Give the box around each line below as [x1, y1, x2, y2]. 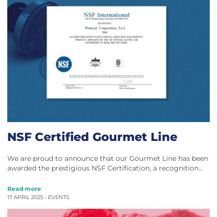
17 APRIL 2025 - [7, 194, 48, 201]
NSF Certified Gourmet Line [7, 129, 177, 144]
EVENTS [48, 194, 69, 201]
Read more [7, 185, 41, 192]
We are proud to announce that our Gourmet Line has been [7, 154, 208, 162]
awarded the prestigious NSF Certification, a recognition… [7, 164, 203, 172]
